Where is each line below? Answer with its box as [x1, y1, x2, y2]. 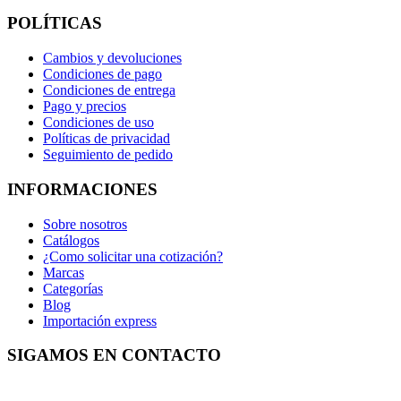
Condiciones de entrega [43, 82, 175, 98]
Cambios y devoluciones [43, 50, 182, 66]
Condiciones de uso [43, 115, 154, 131]
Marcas [43, 264, 84, 280]
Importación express [43, 312, 157, 328]
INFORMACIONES [7, 179, 158, 199]
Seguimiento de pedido [43, 147, 173, 163]
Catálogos [43, 232, 99, 248]
